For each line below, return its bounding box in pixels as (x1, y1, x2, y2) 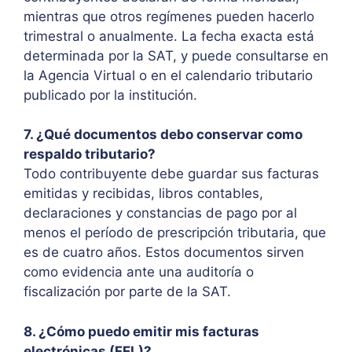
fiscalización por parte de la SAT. (24, 284, 231, 300)
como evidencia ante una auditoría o (24, 264, 254, 280)
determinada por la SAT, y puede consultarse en (24, 47, 328, 64)
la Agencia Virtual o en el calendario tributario (24, 67, 313, 83)
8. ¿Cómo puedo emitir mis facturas (24, 323, 259, 339)
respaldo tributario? (24, 146, 156, 163)
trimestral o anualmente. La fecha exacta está (24, 27, 314, 44)
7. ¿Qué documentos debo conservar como (24, 126, 302, 143)
